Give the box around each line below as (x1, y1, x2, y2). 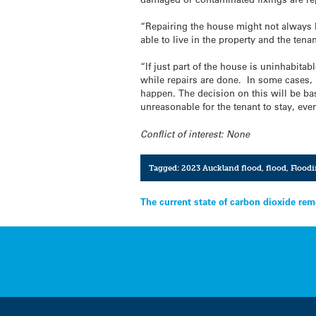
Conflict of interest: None (140, 127, 250, 140)
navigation (140, 217, 233, 238)
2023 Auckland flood (181, 162, 262, 173)
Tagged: (148, 162, 181, 173)
